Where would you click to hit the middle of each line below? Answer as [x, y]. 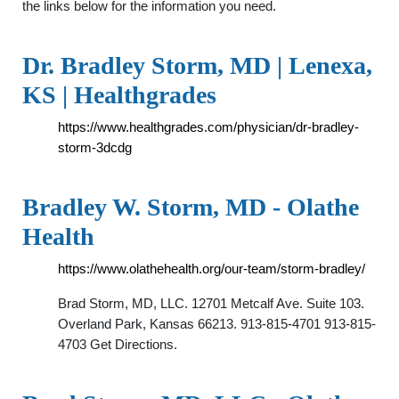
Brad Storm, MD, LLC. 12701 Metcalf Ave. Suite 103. [211, 303]
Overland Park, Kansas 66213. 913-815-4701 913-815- [217, 324]
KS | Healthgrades [119, 95]
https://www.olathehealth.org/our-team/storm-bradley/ [212, 269]
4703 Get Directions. [118, 344]
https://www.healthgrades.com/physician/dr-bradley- [208, 127]
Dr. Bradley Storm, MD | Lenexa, [197, 65]
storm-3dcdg [95, 147]
